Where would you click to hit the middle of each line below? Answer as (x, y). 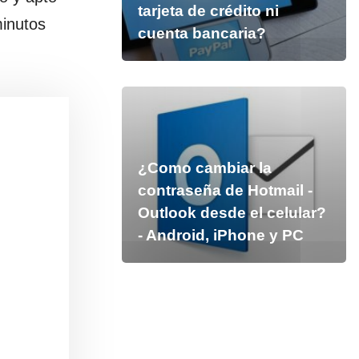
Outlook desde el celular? (232, 213)
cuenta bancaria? (202, 33)
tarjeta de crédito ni (208, 11)
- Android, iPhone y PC (220, 235)
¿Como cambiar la (204, 168)
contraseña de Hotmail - (225, 190)
